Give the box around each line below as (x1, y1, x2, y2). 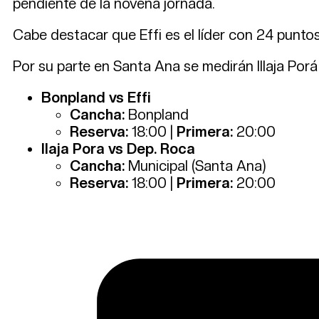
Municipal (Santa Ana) (125, 157, 266, 174)
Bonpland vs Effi (41, 88, 151, 106)
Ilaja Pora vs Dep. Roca (41, 140, 195, 157)
